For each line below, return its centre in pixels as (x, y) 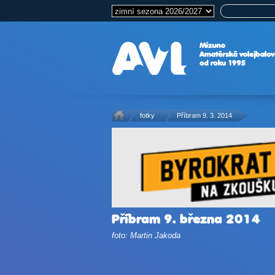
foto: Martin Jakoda (146, 235)
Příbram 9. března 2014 (186, 219)
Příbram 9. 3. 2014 (204, 115)
